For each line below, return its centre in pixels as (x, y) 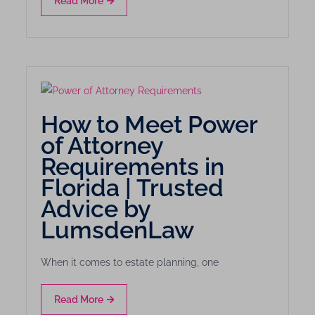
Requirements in (133, 167)
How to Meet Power (149, 125)
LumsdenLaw (118, 230)
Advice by (96, 209)
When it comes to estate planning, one (130, 263)
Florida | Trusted (133, 188)
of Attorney (102, 146)
